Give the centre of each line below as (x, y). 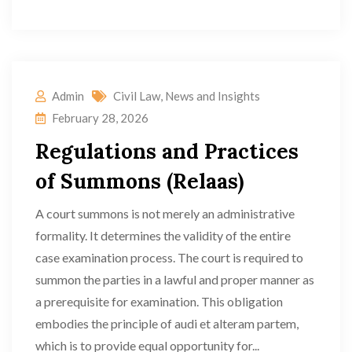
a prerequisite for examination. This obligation (159, 301)
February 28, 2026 (100, 118)
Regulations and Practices (167, 151)
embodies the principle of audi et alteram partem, (167, 323)
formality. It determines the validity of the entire (163, 235)
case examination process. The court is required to (169, 257)
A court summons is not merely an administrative (165, 213)
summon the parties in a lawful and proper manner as (175, 279)
